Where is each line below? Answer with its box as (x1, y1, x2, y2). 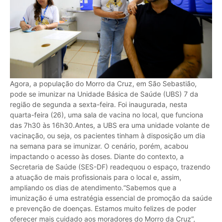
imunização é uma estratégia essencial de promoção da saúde (10, 193, 212, 202)
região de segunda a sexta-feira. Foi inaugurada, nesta (10, 100, 187, 109)
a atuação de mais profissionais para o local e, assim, (10, 172, 181, 181)
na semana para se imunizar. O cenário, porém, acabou (10, 141, 188, 150)
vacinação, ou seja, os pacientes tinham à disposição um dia (10, 131, 205, 140)
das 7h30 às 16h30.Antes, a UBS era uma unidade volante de (10, 120, 210, 129)
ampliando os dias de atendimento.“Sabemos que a (10, 183, 176, 192)
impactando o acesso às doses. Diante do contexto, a (10, 152, 184, 161)
